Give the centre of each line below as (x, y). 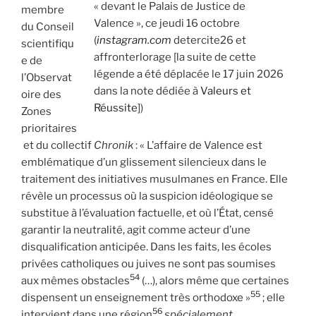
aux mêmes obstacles (75, 280)
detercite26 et (209, 40)
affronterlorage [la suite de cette (175, 57)
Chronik (114, 145)
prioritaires (49, 128)
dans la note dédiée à (147, 91)
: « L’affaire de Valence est (198, 145)
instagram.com (134, 40)
